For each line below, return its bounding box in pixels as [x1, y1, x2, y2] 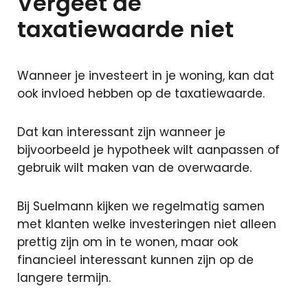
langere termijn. [17, 269, 111, 286]
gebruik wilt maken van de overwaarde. [17, 159, 252, 176]
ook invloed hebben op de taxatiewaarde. [17, 85, 265, 102]
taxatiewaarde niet [17, 14, 234, 45]
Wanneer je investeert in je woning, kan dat [17, 67, 274, 84]
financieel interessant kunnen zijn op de [17, 252, 254, 268]
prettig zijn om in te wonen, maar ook [17, 234, 238, 250]
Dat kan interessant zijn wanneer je [17, 124, 225, 140]
